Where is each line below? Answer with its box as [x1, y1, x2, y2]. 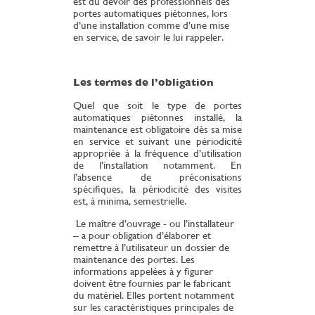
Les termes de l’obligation [73, 76, 214, 89]
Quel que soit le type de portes [73, 99, 242, 112]
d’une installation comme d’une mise [73, 19, 229, 32]
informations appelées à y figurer [73, 265, 213, 278]
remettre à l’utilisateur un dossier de [73, 241, 229, 254]
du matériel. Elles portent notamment [73, 289, 234, 302]
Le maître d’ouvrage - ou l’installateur [73, 217, 234, 230]
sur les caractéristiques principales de [73, 301, 233, 314]
